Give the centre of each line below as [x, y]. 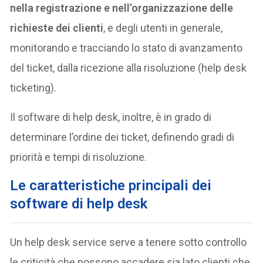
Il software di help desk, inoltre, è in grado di [111, 117]
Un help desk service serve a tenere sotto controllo [129, 242]
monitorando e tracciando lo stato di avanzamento [127, 48]
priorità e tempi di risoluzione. [79, 157]
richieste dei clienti [57, 28]
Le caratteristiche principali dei [111, 186]
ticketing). [33, 88]
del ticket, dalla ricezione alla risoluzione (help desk [129, 68]
